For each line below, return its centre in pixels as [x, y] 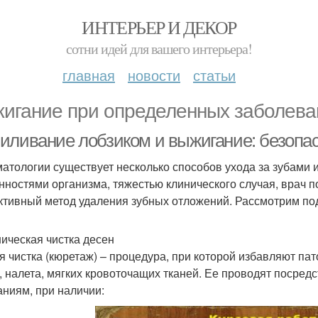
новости [154, 75]
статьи [214, 75]
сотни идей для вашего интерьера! [159, 49]
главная [89, 75]
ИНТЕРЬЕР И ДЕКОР [159, 27]
